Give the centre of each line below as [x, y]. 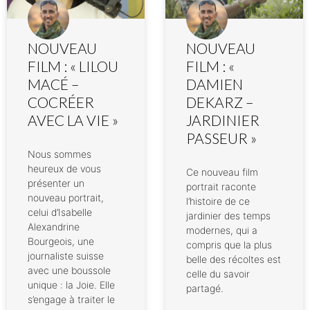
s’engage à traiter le [71, 300]
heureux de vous [64, 169]
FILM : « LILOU [73, 66]
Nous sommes [60, 154]
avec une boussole [69, 271]
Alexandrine [54, 227]
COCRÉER [61, 102]
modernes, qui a [222, 230]
